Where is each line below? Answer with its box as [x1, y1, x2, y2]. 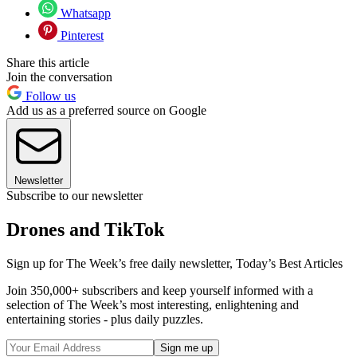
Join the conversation [6, 70, 112, 84]
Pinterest [57, 29, 104, 43]
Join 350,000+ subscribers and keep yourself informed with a [6, 284, 313, 298]
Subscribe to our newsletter [6, 189, 143, 203]
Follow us [22, 89, 76, 104]
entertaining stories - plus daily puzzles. [6, 312, 203, 327]
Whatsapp [57, 6, 111, 21]
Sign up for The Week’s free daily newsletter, [6, 257, 236, 271]
